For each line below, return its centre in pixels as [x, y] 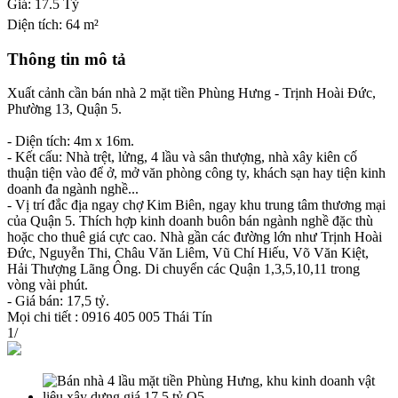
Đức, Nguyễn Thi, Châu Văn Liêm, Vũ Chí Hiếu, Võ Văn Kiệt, [188, 253]
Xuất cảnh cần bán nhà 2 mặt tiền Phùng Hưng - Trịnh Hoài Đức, [191, 93]
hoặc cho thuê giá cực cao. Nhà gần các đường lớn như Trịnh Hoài [195, 237]
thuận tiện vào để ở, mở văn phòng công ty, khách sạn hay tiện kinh [196, 173]
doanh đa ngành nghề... [73, 189]
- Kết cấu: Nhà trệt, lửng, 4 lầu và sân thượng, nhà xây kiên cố [182, 157]
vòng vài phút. [48, 285]
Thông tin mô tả [67, 59]
